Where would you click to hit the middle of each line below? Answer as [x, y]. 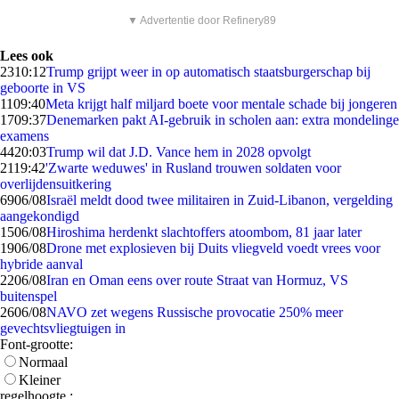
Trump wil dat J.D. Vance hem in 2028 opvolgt [179, 152]
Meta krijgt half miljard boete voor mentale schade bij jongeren [221, 104]
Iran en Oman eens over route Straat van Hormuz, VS [197, 280]
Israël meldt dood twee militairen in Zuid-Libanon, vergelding [220, 200]
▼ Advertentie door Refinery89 [202, 20]
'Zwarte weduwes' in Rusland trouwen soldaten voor [193, 168]
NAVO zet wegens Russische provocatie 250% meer [195, 312]
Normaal [43, 362]
